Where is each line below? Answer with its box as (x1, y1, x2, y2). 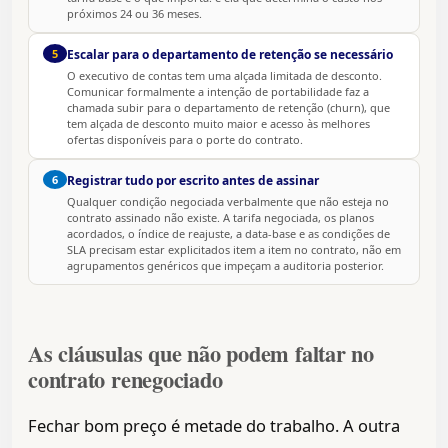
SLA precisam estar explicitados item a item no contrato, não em (67, 242, 401, 258)
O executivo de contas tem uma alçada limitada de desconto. (67, 68, 382, 84)
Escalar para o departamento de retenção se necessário (67, 46, 393, 64)
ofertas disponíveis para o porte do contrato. (67, 132, 303, 148)
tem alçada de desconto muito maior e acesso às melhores (67, 116, 370, 132)
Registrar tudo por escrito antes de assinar (67, 172, 319, 190)
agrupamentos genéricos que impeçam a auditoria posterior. (67, 258, 384, 274)
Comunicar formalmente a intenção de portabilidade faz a (67, 84, 369, 100)
